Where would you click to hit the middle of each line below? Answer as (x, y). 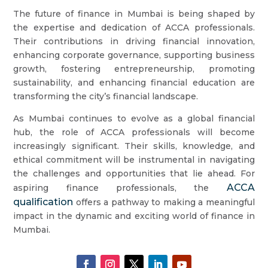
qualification (43, 202)
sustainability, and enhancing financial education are (134, 83)
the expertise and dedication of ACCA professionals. (134, 28)
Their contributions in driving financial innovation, (134, 41)
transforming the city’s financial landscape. (106, 96)
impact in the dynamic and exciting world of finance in (134, 216)
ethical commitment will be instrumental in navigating (134, 160)
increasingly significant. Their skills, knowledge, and (134, 146)
